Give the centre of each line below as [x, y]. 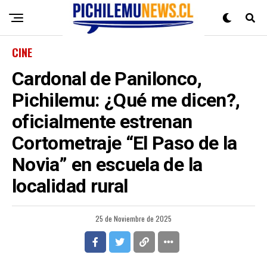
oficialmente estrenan [102, 122]
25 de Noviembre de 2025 [133, 218]
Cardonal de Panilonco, [107, 79]
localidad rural [70, 186]
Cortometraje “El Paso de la [125, 143]
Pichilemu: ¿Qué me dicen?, [126, 100]
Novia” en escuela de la [107, 164]
